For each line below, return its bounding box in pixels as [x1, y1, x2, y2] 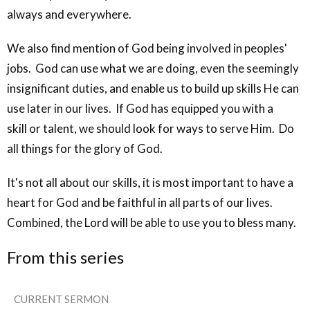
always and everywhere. [7, 6, 136, 21]
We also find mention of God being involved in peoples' [7, 40, 287, 55]
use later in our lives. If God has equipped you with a [7, 100, 273, 116]
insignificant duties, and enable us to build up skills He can [7, 80, 299, 95]
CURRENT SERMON [14, 293, 109, 306]
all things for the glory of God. [7, 140, 165, 156]
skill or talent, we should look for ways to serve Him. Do [7, 120, 294, 136]
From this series [7, 246, 124, 267]
